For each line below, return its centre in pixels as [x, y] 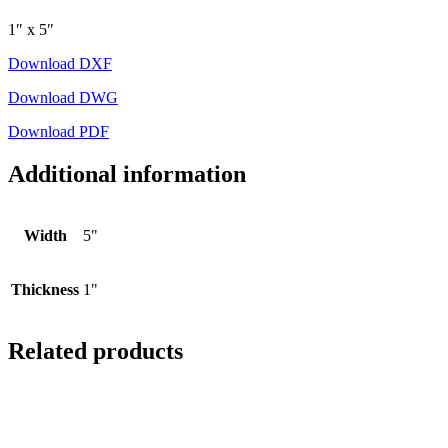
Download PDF [58, 132]
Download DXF [60, 64]
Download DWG [63, 98]
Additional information [127, 174]
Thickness [45, 289]
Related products [95, 350]
